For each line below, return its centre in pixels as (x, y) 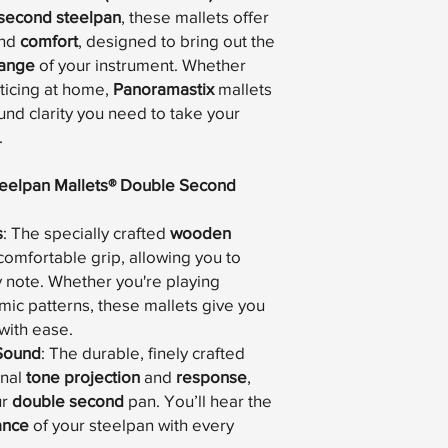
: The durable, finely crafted (143, 353)
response (211, 377)
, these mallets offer (195, 17)
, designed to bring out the (176, 41)
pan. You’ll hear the (198, 401)
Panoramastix (163, 89)
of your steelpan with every (131, 425)
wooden (200, 233)
